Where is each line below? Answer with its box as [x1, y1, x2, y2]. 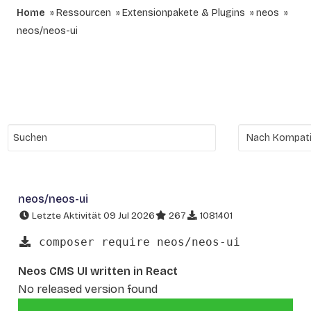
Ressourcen [56, 7, 111, 19]
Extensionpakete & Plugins [122, 7, 245, 19]
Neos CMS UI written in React [18, 264, 178, 278]
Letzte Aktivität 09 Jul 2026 [30, 210, 155, 221]
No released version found [18, 282, 158, 296]
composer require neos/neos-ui [32, 235, 240, 249]
